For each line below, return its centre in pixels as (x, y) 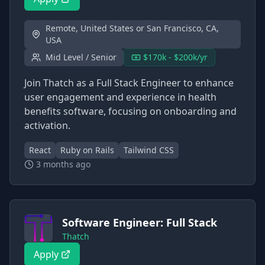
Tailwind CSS (149, 150)
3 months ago (63, 164)
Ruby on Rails (87, 150)
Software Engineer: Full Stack (140, 222)
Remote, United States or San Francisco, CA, (132, 28)
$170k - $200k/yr (175, 57)
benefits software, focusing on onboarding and (130, 111)
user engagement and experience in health (120, 97)
